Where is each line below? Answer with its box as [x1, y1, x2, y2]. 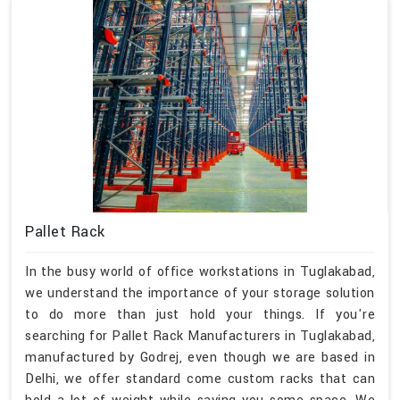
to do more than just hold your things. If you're [25, 304, 375, 324]
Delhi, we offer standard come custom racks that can [25, 369, 375, 388]
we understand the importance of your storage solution [25, 283, 375, 303]
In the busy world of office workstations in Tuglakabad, [25, 262, 375, 281]
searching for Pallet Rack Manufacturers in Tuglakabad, [25, 326, 375, 346]
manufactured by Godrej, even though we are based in [25, 347, 375, 367]
